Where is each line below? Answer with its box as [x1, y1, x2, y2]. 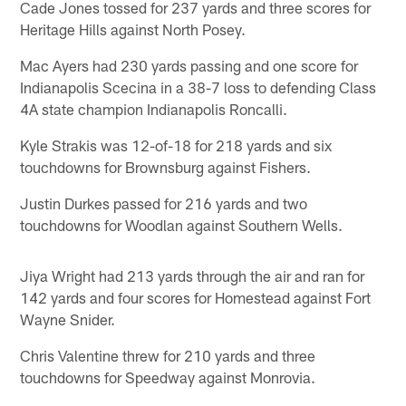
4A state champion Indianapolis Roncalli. [20, 99, 288, 118]
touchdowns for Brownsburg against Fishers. [20, 157, 312, 176]
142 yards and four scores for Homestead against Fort [20, 287, 372, 306]
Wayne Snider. [20, 309, 116, 328]
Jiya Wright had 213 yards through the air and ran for [20, 266, 365, 285]
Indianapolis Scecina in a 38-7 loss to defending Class [20, 77, 377, 96]
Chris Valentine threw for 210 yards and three [20, 345, 316, 364]
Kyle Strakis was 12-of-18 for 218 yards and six [20, 135, 333, 154]
